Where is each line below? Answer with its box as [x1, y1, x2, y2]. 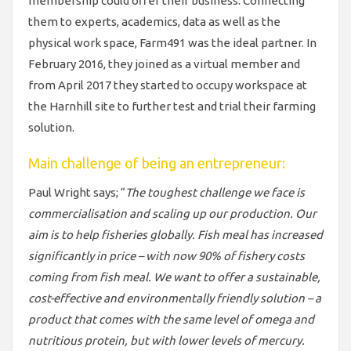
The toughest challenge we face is [125, 185, 305, 199]
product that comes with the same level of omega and [28, 312, 314, 326]
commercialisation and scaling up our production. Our [28, 206, 317, 220]
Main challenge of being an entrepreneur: [28, 155, 285, 172]
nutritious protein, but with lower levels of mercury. [28, 333, 305, 347]
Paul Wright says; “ [28, 185, 125, 199]
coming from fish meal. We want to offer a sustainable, [28, 270, 320, 284]
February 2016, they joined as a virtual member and [28, 56, 300, 71]
